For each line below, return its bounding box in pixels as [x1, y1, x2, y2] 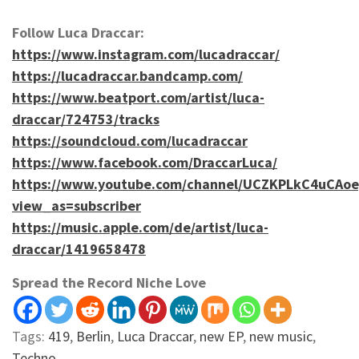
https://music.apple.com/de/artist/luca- [12, 217, 268, 236]
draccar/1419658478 [12, 239, 146, 258]
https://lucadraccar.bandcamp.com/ [12, 66, 243, 85]
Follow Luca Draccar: [12, 22, 144, 42]
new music [249, 326, 313, 345]
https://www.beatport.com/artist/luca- [12, 87, 264, 107]
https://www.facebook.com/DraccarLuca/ [12, 152, 277, 171]
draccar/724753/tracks [12, 109, 159, 128]
